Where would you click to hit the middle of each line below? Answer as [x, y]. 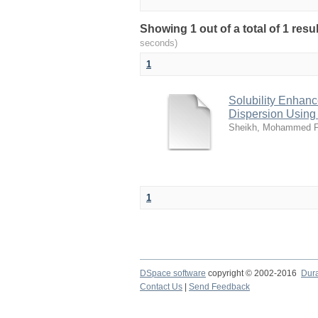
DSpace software [173, 273]
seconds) [159, 43]
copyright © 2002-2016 [253, 273]
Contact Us [161, 287]
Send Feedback [219, 287]
